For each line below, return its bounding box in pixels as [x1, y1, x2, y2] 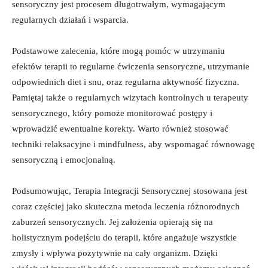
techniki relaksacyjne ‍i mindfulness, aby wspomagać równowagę [12, 139, 255, 149]
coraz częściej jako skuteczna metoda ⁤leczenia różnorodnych [12, 201, 240, 211]
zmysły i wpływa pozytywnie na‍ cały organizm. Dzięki [12, 248, 218, 258]
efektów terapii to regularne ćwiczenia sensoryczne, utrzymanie [12, 61, 249, 71]
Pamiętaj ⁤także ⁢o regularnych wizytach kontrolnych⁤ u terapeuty [12, 92, 248, 102]
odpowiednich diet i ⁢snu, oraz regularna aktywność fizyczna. [12, 77, 239, 87]
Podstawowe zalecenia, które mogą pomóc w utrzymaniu [12, 45, 225, 56]
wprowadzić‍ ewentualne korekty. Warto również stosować [12, 123, 229, 133]
